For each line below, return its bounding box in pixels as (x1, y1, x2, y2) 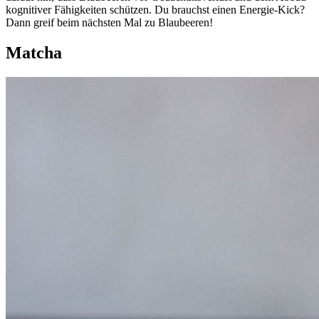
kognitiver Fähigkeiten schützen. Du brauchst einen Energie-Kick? (6, 4, 305, 16)
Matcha (6, 43, 62, 63)
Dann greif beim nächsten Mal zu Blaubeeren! (6, 16, 213, 29)
